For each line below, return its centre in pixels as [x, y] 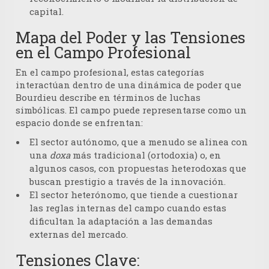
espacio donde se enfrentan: [79, 123]
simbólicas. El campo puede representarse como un [131, 110]
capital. [47, 12]
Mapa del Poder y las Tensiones [131, 38]
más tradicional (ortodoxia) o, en [146, 155]
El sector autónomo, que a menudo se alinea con [139, 142]
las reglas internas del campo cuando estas [128, 208]
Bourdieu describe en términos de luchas [108, 98]
